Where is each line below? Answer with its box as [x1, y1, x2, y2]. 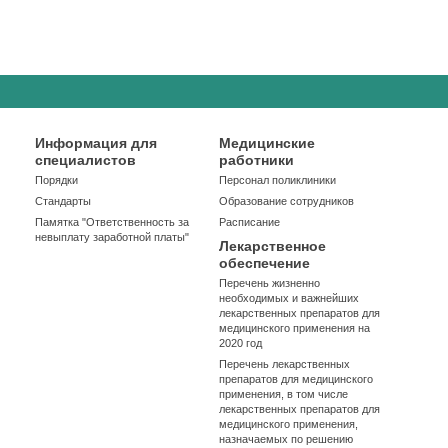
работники [218, 152, 294, 168]
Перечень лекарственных [218, 358, 350, 370]
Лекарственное [218, 238, 326, 254]
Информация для [35, 135, 158, 151]
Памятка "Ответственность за [35, 216, 190, 228]
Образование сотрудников [218, 195, 354, 207]
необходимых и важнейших [218, 292, 359, 304]
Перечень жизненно [218, 277, 320, 289]
